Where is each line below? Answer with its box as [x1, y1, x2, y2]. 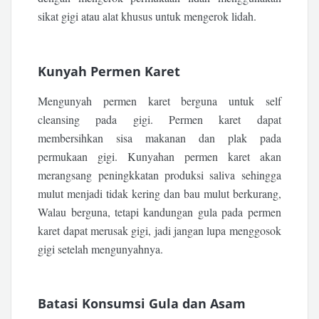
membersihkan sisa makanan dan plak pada [38, 130, 281, 145]
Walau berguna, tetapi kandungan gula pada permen [38, 204, 281, 219]
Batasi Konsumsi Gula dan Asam [38, 295, 246, 313]
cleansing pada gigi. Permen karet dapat [38, 111, 281, 127]
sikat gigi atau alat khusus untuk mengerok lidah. [38, 9, 257, 24]
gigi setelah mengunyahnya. [38, 241, 164, 256]
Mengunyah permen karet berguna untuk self [38, 93, 281, 108]
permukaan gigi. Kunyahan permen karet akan [38, 148, 281, 164]
